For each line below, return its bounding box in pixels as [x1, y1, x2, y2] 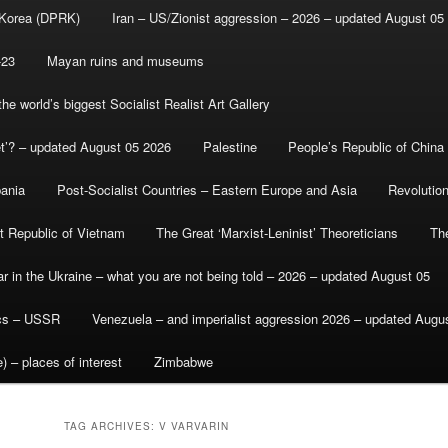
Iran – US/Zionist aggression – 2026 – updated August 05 [111, 8, 444, 28]
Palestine [202, 137, 257, 157]
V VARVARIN [159, 419, 229, 434]
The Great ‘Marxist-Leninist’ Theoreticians [156, 223, 399, 243]
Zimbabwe [153, 352, 213, 372]
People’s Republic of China [288, 137, 445, 157]
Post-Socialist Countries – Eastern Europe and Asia [56, 180, 357, 200]
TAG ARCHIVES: [64, 419, 159, 434]
